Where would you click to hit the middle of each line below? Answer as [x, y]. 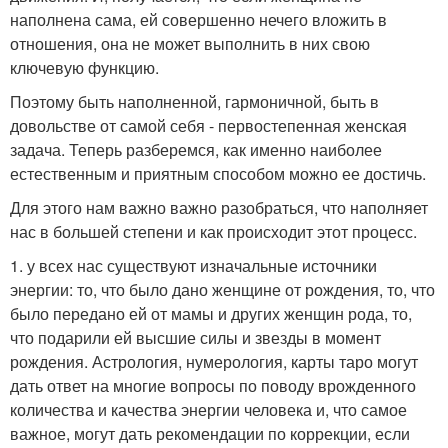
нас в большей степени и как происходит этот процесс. [213, 231]
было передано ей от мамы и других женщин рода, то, [211, 313]
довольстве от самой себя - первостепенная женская [208, 125]
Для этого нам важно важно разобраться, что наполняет [219, 207]
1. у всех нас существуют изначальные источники [193, 265]
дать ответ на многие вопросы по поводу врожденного [213, 385]
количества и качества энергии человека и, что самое [208, 409]
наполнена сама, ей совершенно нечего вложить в [198, 19]
